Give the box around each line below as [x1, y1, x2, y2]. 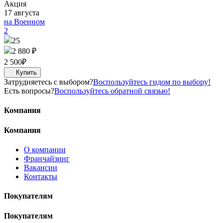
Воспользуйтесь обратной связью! [54, 87, 170, 96]
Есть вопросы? [4, 87, 54, 96]
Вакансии [24, 163, 57, 172]
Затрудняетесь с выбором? [4, 78, 93, 87]
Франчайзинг [24, 154, 70, 163]
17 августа [4, 8, 39, 17]
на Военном [4, 17, 45, 26]
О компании [24, 145, 66, 154]
